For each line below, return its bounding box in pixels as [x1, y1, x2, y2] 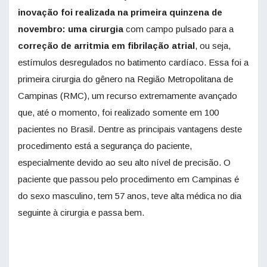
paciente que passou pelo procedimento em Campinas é [18, 174, 239, 185]
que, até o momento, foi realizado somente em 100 [18, 107, 219, 118]
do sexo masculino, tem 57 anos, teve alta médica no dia [18, 191, 241, 201]
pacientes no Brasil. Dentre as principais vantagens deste [18, 124, 242, 135]
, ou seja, [195, 41, 231, 51]
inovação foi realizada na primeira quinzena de [18, 7, 222, 18]
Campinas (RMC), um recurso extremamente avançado [18, 91, 237, 101]
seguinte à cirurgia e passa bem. [18, 207, 144, 218]
